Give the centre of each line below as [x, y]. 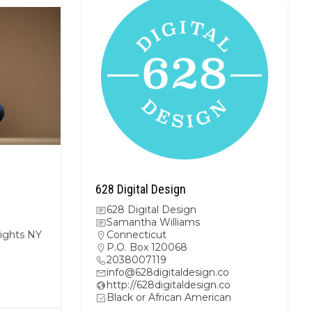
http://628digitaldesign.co [169, 285]
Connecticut [136, 235]
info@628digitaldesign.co [168, 272]
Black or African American [169, 297]
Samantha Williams [153, 222]
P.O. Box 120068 [147, 247]
